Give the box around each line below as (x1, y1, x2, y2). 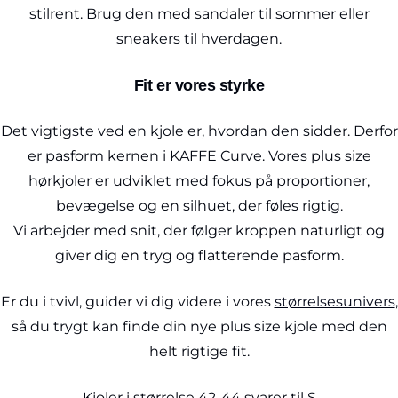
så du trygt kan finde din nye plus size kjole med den (11, 318, 387, 335)
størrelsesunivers (274, 293, 395, 310)
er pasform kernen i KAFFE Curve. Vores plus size (27, 147, 371, 164)
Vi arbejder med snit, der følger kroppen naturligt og (13, 222, 385, 239)
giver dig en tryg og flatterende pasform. (54, 247, 344, 264)
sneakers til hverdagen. (116, 30, 282, 47)
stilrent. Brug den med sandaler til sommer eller (28, 5, 370, 22)
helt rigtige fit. (148, 343, 250, 360)
